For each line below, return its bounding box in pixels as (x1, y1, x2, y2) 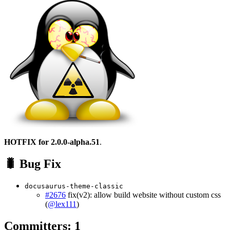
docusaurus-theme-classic (25, 182, 123, 190)
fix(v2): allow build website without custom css (66, 190, 221, 200)
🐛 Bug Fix (4, 157, 61, 171)
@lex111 (48, 200, 76, 209)
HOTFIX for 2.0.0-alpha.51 (4, 138, 100, 147)
